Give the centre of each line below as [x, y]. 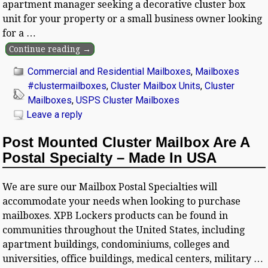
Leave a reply [55, 114]
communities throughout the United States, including [124, 230]
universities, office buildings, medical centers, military [128, 258]
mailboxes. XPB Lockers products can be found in [115, 215]
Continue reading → [50, 49]
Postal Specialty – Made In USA [110, 157]
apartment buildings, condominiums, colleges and [116, 244]
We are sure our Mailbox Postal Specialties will [110, 187]
